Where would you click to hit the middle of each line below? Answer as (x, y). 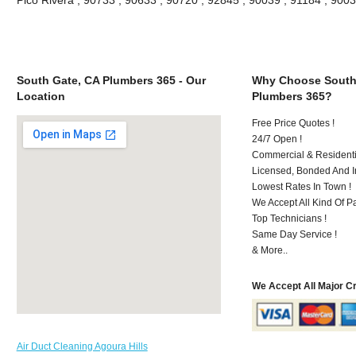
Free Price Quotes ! (294, 123)
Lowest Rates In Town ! (302, 186)
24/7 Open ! (277, 139)
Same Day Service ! (295, 234)
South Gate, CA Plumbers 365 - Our (111, 80)
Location (41, 96)
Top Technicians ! (290, 218)
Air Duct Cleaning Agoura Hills (82, 346)
